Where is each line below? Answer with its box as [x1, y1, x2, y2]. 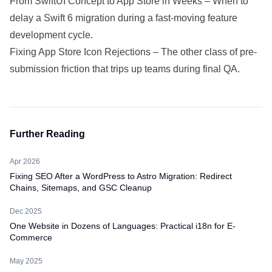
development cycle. [10, 30, 93, 40]
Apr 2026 [10, 157, 40, 166]
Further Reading [10, 129, 85, 139]
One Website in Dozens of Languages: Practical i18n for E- [10, 221, 236, 231]
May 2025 [10, 257, 42, 265]
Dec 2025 [10, 207, 42, 216]
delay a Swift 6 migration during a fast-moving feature [10, 13, 237, 23]
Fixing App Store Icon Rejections [10, 47, 151, 57]
